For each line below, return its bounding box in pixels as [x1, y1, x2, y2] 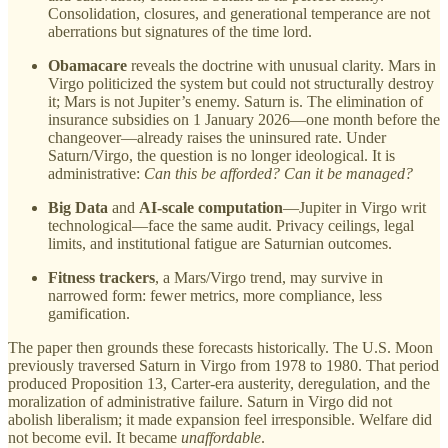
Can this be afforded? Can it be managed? [144, 164, 413, 182]
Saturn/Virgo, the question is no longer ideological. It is [48, 146, 395, 164]
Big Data [48, 198, 108, 216]
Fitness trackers [48, 268, 155, 286]
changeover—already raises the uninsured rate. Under [48, 128, 386, 146]
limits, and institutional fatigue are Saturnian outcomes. [48, 234, 392, 252]
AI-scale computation [139, 198, 283, 216]
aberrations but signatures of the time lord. [48, 22, 312, 40]
